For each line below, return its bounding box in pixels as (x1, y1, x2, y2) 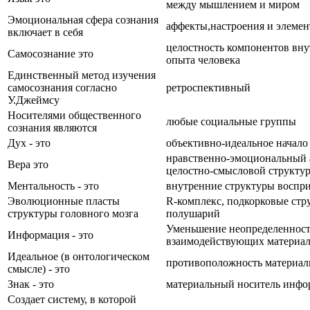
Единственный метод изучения (8, 69, 156, 81)
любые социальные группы (166, 115, 296, 127)
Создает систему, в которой (8, 293, 136, 305)
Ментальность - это (8, 179, 99, 192)
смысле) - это (8, 262, 70, 275)
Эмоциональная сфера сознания (8, 13, 158, 26)
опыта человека (166, 53, 240, 66)
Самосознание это (8, 47, 93, 60)
